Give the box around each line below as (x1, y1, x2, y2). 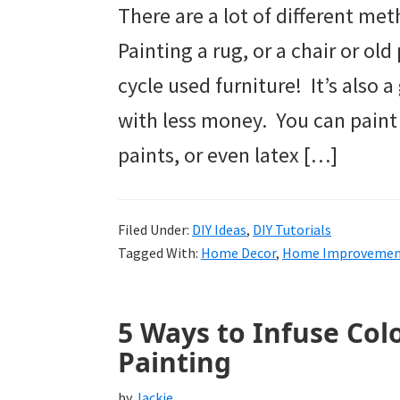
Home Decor (201, 244, 276, 262)
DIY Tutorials (253, 221, 331, 239)
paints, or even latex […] (118, 141, 337, 170)
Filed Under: (118, 221, 192, 239)
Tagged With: (118, 244, 201, 262)
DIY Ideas (192, 221, 246, 239)
